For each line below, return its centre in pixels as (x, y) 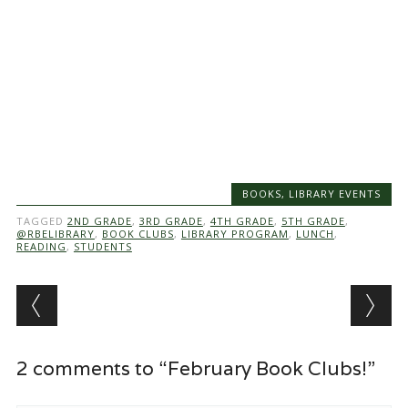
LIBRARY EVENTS (335, 194)
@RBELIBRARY (55, 234)
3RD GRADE (171, 221)
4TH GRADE (242, 221)
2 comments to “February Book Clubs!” (195, 368)
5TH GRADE (313, 221)
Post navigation (133, 299)
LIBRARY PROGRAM (235, 234)
